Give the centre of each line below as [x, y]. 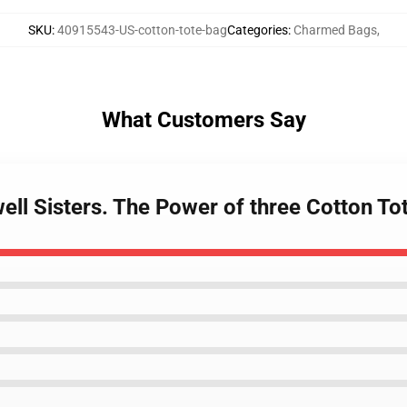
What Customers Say [203, 120]
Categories [257, 30]
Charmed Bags [335, 30]
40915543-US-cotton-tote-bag [142, 30]
